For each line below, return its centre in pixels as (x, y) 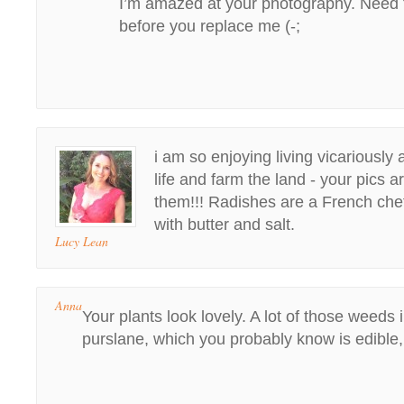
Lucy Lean (82, 241)
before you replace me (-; (210, 26)
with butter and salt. (225, 225)
